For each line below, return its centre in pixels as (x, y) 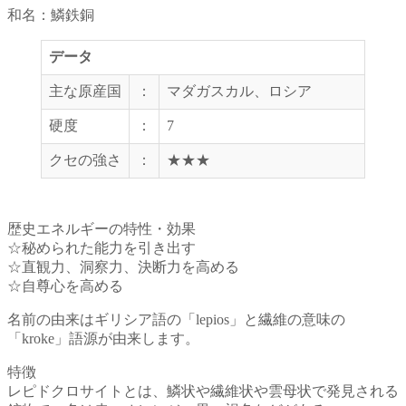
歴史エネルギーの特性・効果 (101, 229)
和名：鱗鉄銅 (51, 15)
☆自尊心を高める (65, 286)
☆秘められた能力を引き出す (101, 248)
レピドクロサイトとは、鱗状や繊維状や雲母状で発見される (203, 391)
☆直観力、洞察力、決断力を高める (123, 267)
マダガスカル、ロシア (239, 92)
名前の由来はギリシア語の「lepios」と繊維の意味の (176, 320)
